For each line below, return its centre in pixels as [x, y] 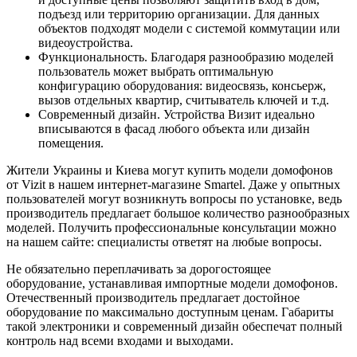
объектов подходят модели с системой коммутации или [189, 29]
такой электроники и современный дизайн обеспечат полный [175, 327]
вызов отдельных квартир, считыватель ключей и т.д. [184, 100]
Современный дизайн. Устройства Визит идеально [177, 115]
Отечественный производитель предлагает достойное [153, 298]
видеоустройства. [86, 43]
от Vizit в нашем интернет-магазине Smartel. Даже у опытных [173, 185]
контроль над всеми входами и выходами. [120, 341]
